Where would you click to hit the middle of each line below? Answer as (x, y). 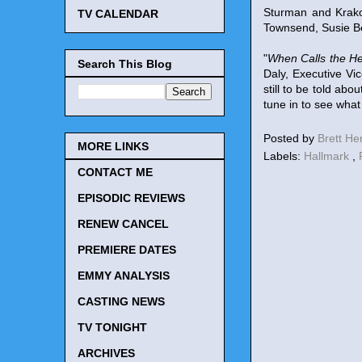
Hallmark (328, 156)
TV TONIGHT (112, 328)
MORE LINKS (113, 147)
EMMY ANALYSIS (124, 276)
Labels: (284, 156)
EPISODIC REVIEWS (131, 198)
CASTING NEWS (121, 302)
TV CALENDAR (118, 14)
